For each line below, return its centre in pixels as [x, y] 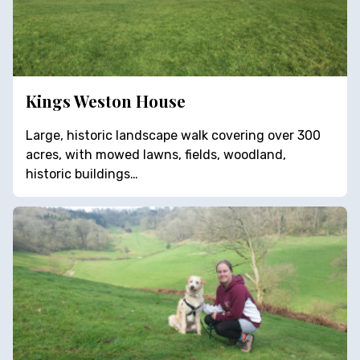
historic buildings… [82, 174]
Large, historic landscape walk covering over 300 [173, 135]
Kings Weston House [106, 100]
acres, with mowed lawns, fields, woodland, [156, 154]
